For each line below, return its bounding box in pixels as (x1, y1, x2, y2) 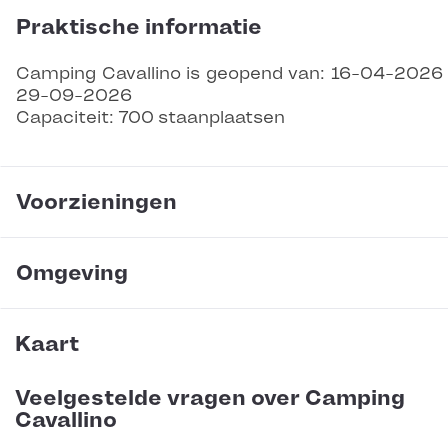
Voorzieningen (16, 189, 177, 216)
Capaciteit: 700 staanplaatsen (16, 107, 285, 128)
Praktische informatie (16, 14, 262, 41)
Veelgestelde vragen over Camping (15, 385, 405, 412)
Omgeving (16, 260, 128, 287)
